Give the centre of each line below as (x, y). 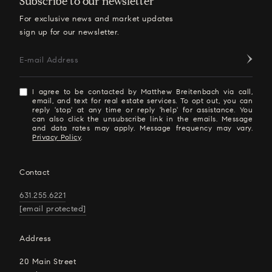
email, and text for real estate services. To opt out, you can (142, 100)
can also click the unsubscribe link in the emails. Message (142, 119)
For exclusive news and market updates (97, 19)
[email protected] (53, 209)
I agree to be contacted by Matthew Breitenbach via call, (142, 91)
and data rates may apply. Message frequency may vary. (142, 128)
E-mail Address (49, 60)
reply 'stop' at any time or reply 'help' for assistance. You (142, 110)
